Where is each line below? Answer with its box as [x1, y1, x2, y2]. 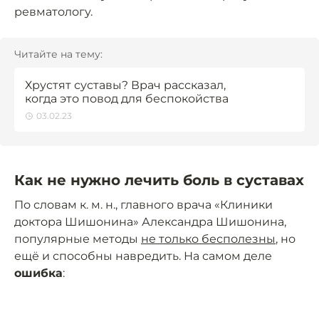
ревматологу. [14, 5, 93, 19]
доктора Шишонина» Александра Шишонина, [14, 215, 286, 229]
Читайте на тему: [14, 48, 103, 61]
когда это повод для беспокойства [25, 92, 229, 106]
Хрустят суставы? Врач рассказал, [25, 78, 226, 93]
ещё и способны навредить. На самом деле [14, 249, 272, 263]
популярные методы [14, 232, 141, 246]
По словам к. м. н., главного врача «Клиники [14, 198, 273, 212]
